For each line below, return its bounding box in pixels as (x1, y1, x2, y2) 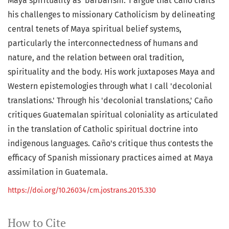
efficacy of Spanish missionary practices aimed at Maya (8, 153, 213, 163)
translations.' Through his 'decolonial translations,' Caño (8, 96, 213, 106)
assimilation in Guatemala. (8, 167, 108, 177)
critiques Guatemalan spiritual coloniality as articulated (8, 110, 218, 120)
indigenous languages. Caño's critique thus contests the (8, 139, 213, 149)
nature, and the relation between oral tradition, (8, 53, 184, 63)
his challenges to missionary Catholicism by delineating (8, 10, 215, 20)
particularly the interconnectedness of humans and (8, 38, 198, 49)
